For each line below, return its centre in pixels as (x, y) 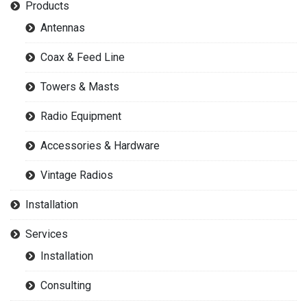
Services (47, 234)
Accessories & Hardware (100, 146)
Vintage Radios (77, 175)
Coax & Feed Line (83, 58)
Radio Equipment (81, 116)
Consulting (66, 286)
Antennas (63, 28)
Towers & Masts (80, 87)
